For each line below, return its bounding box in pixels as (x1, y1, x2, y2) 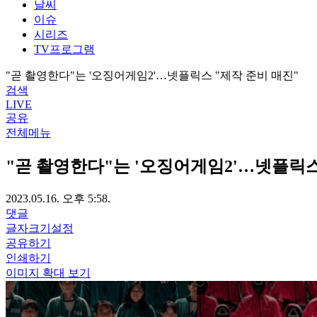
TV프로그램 (34, 42, 95, 55)
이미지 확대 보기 (6, 266, 91, 279)
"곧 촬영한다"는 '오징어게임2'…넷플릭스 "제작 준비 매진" (6, 69, 299, 81)
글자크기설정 (6, 221, 74, 234)
